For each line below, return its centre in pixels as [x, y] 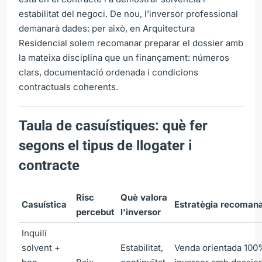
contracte [49, 165]
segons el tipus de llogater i [105, 145]
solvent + [41, 247]
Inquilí [34, 233]
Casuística [44, 204]
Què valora [144, 197]
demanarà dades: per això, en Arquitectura [107, 28]
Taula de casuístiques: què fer [113, 125]
